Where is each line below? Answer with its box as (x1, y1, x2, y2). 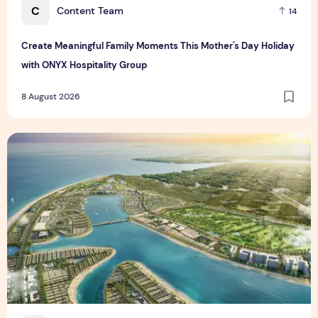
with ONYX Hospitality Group (21, 59, 147, 72)
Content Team (57, 4, 124, 18)
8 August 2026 (21, 91, 80, 103)
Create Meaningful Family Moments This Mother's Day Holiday (21, 40, 295, 53)
